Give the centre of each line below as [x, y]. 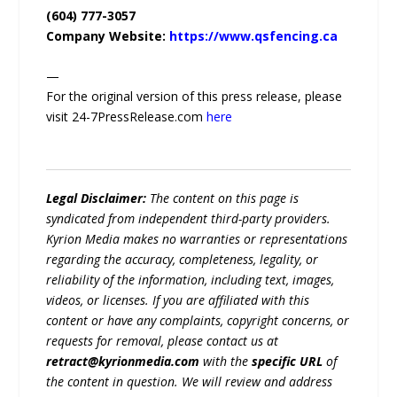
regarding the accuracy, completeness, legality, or [183, 260]
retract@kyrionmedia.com [123, 362]
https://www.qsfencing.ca [254, 35]
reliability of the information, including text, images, [191, 280]
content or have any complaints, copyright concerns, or [198, 321]
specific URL [288, 362]
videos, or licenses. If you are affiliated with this [178, 300]
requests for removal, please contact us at [163, 341]
